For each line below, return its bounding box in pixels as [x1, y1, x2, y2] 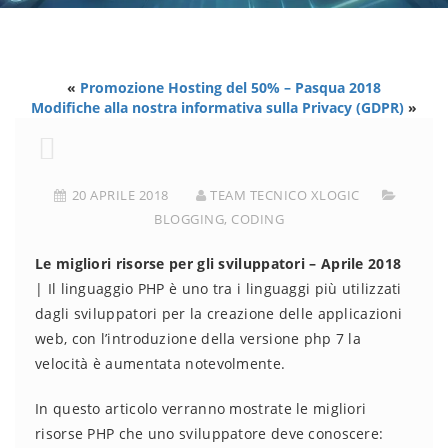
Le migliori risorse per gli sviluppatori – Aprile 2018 [35, 254, 402, 273]
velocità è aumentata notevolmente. [35, 354, 286, 373]
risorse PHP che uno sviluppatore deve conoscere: [35, 424, 384, 443]
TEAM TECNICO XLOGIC [210, 186, 360, 204]
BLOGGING [154, 210, 224, 228]
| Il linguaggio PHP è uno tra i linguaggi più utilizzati [35, 279, 402, 298]
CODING [231, 210, 284, 228]
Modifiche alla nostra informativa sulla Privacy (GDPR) [31, 98, 404, 117]
